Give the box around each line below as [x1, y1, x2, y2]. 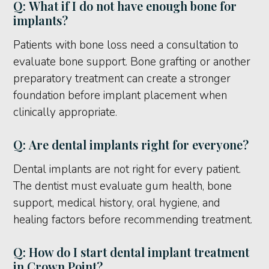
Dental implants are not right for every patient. [13, 162, 241, 178]
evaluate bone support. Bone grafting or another [13, 54, 251, 70]
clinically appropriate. [13, 104, 118, 121]
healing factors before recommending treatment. [13, 212, 253, 228]
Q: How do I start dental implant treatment [13, 244, 250, 261]
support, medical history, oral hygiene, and [13, 195, 221, 211]
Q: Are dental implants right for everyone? [13, 136, 249, 153]
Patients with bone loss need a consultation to [13, 37, 239, 53]
